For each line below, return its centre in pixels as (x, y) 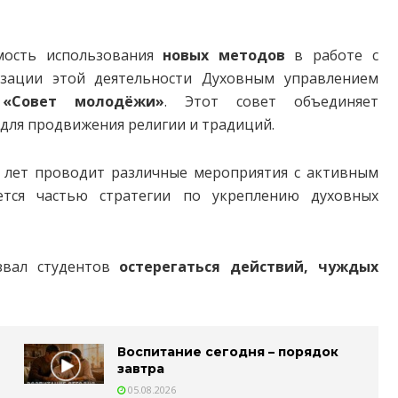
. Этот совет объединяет (271, 102)
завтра (141, 369)
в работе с (331, 56)
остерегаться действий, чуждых (249, 267)
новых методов (224, 56)
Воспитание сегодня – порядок (228, 352)
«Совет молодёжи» (83, 102)
